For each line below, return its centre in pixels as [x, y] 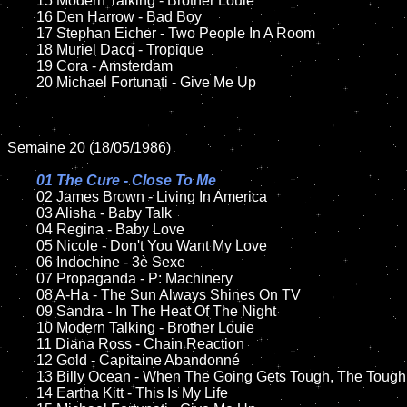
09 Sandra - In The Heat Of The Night [22, 311]
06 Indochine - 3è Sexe [22, 262]
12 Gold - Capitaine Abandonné [22, 360]
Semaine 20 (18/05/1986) [89, 148]
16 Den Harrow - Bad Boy [22, 17]
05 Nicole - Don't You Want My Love [22, 246]
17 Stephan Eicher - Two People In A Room [22, 33]
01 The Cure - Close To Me [126, 180]
